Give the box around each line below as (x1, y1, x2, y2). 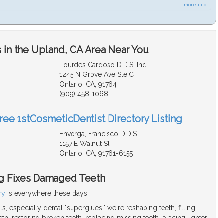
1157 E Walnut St (59, 140, 109, 148)
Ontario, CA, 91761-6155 (59, 149, 133, 158)
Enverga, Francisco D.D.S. (59, 130, 138, 138)
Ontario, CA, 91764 (59, 80, 117, 89)
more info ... (184, 2, 211, 8)
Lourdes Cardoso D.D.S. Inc (59, 61, 146, 69)
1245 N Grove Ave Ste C (59, 71, 134, 79)
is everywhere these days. (5, 189, 89, 198)
